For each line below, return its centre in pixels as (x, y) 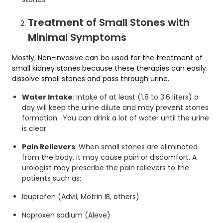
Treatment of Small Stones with (109, 23)
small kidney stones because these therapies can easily (109, 68)
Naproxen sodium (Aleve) (66, 215)
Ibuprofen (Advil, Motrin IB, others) (82, 197)
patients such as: (52, 178)
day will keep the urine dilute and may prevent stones (115, 108)
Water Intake (47, 97)
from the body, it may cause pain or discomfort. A (109, 158)
